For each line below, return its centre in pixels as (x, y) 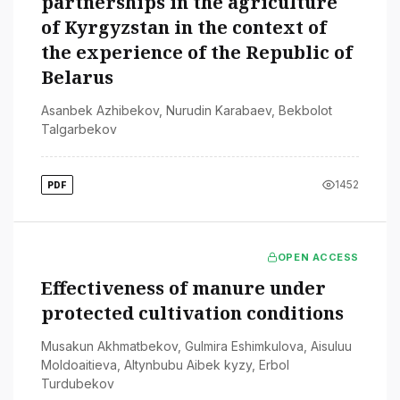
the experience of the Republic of (197, 52)
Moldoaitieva (79, 364)
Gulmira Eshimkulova (244, 346)
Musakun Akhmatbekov (109, 346)
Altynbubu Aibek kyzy (188, 364)
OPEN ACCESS (318, 257)
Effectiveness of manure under (183, 287)
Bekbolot (305, 110)
